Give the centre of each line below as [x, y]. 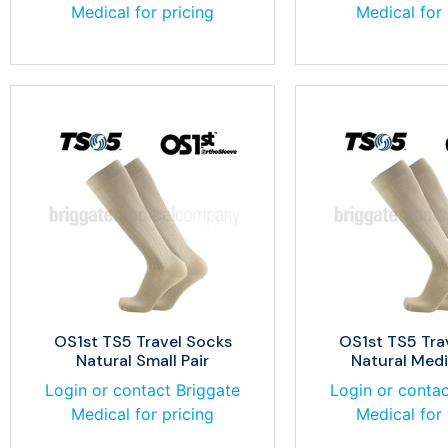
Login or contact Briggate [142, 390]
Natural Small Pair [142, 360]
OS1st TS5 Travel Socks [142, 341]
